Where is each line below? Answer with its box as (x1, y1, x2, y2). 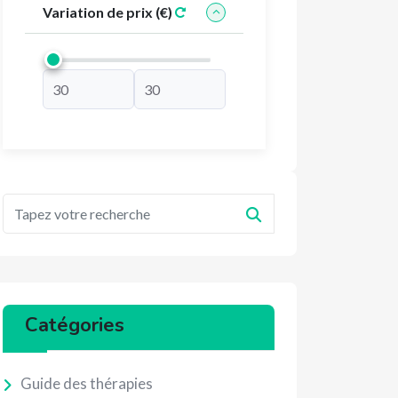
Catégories (25, 312, 124, 338)
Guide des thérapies (20, 374, 153, 393)
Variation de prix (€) (43, 4, 172, 20)
